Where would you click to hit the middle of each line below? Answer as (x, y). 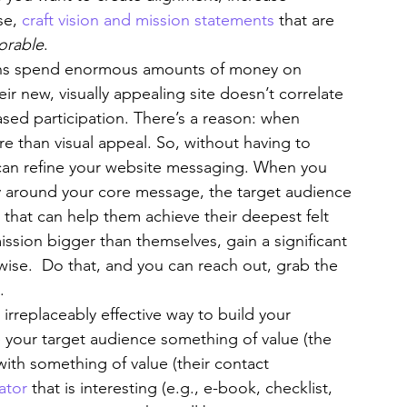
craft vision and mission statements (148, 20)
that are (307, 20)
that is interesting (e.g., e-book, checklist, (182, 388)
